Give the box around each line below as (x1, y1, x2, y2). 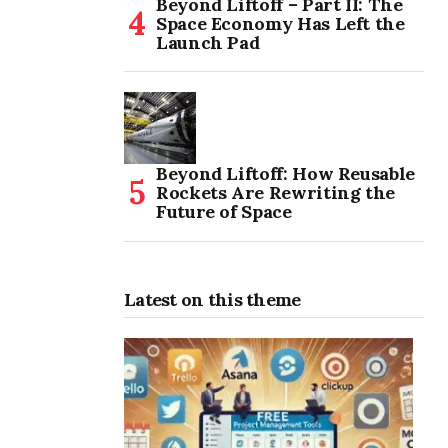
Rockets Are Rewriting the (156, 181, 395, 204)
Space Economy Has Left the (156, 12, 405, 35)
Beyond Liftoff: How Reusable (156, 162, 415, 185)
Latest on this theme (124, 288, 301, 311)
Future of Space (156, 200, 292, 223)
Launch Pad (156, 31, 260, 54)
